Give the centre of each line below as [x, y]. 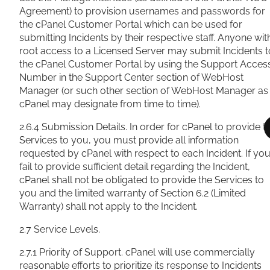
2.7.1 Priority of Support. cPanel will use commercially [137, 253]
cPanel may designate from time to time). [110, 104]
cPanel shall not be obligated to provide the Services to [142, 180]
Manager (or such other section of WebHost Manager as [144, 91]
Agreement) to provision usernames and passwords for [142, 11]
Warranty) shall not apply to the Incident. [108, 207]
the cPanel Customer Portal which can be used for [131, 25]
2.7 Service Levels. [60, 230]
